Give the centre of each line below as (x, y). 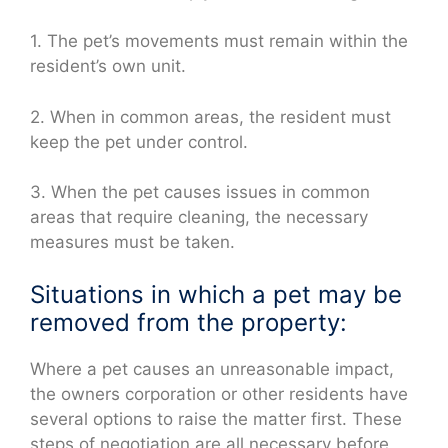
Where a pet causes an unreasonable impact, (212, 368)
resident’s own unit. (108, 66)
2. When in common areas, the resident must (210, 116)
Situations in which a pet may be (216, 294)
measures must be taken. (132, 242)
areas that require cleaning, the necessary (199, 217)
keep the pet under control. (139, 141)
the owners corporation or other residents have (219, 393)
